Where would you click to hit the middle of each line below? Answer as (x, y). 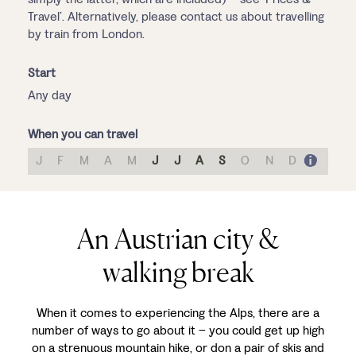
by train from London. (86, 34)
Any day (50, 95)
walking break (178, 272)
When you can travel (83, 134)
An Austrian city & (178, 238)
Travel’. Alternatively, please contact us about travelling (176, 16)
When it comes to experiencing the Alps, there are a (178, 313)
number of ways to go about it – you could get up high (178, 330)
